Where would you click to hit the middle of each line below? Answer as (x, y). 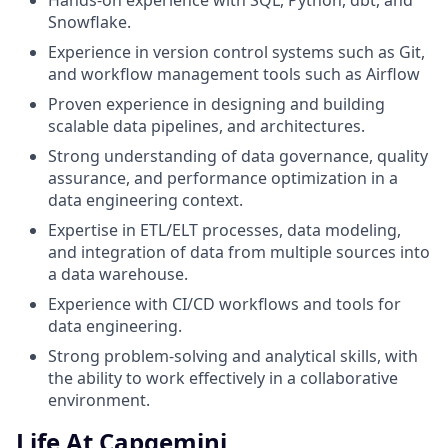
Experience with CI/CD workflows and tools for (224, 304)
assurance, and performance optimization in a (223, 178)
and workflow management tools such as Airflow (234, 74)
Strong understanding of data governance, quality (238, 156)
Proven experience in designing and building (216, 104)
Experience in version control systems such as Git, (236, 52)
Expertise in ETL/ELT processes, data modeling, (224, 230)
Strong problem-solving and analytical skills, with (233, 356)
